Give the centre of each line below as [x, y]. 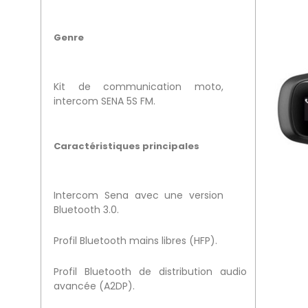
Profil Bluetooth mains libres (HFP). [135, 241]
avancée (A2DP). [94, 286]
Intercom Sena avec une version [139, 196]
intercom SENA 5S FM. [104, 101]
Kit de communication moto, [139, 87]
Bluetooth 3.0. [86, 210]
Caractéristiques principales [126, 146]
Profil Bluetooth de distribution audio [150, 272]
